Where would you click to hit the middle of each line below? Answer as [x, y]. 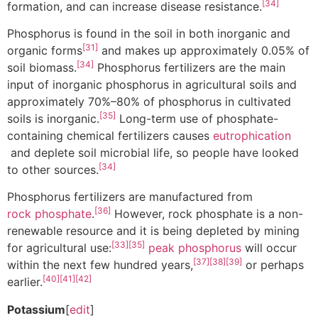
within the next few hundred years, [100, 265]
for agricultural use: [59, 248]
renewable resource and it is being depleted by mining [153, 231]
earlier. [25, 282]
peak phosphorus [195, 248]
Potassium [36, 309]
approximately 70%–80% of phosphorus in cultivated [149, 101]
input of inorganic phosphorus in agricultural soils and [152, 84]
